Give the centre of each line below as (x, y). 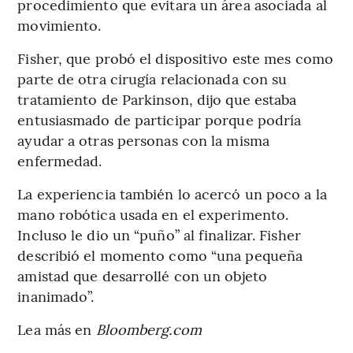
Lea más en (57, 329)
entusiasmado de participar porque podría (160, 119)
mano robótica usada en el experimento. (153, 214)
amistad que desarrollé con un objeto (142, 275)
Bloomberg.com (149, 329)
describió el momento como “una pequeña (160, 255)
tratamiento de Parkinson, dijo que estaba (157, 98)
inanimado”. (56, 295)
